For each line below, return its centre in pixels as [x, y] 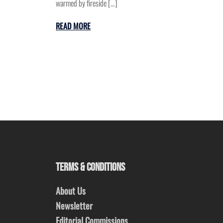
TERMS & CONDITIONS [90, 168]
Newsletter [74, 206]
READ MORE [73, 26]
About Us [71, 191]
